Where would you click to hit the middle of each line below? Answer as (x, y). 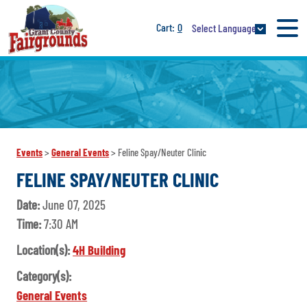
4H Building (99, 250)
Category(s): (44, 276)
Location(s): (45, 250)
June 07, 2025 (74, 205)
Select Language (224, 27)
